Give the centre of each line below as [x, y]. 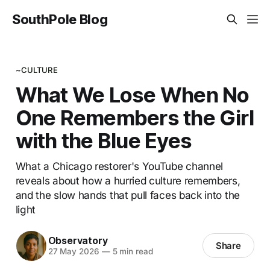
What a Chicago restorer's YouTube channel [119, 166]
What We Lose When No [132, 94]
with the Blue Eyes [104, 140]
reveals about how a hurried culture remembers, [128, 180]
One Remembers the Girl [134, 117]
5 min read [131, 252]
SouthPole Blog [60, 19]
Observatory [78, 241]
